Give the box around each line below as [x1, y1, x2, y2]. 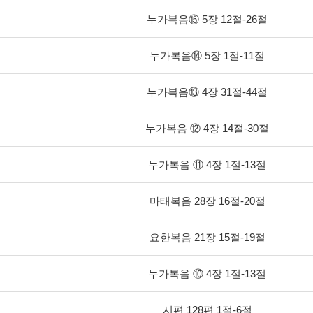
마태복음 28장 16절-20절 [149, 195, 265, 208]
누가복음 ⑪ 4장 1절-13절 [148, 159, 266, 171]
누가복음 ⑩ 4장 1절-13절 [148, 268, 266, 280]
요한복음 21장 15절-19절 [149, 231, 265, 244]
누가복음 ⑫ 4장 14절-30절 [145, 122, 269, 135]
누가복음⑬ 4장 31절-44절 [147, 86, 268, 99]
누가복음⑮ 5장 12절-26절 [147, 13, 268, 26]
